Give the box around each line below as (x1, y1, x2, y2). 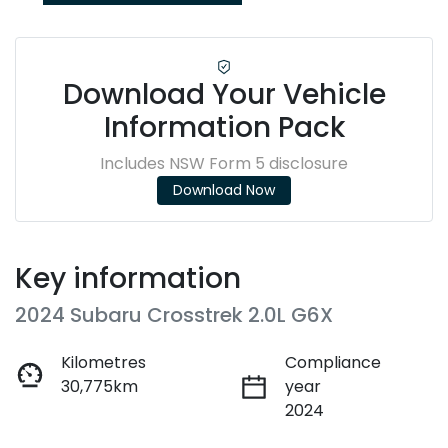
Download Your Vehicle (62, 75, 386, 115)
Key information (15, 259, 241, 299)
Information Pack (103, 108, 345, 148)
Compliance (285, 351, 381, 375)
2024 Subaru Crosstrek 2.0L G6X (15, 301, 333, 330)
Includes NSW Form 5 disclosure (100, 152, 348, 176)
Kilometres (61, 351, 146, 375)
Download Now (173, 180, 275, 201)
